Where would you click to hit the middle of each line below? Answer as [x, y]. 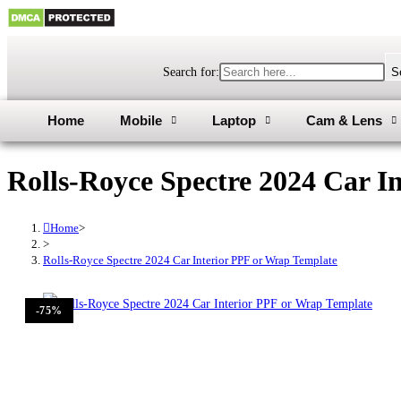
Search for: [191, 72]
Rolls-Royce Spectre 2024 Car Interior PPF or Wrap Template [190, 260]
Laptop [234, 120]
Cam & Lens [344, 120]
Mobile [141, 120]
